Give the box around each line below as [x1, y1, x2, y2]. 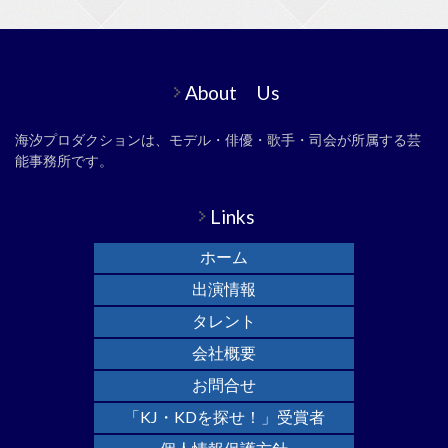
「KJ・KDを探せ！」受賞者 [123, 407, 325, 427]
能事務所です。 [15, 152, 113, 170]
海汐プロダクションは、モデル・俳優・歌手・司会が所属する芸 [15, 131, 421, 149]
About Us [184, 81, 280, 105]
